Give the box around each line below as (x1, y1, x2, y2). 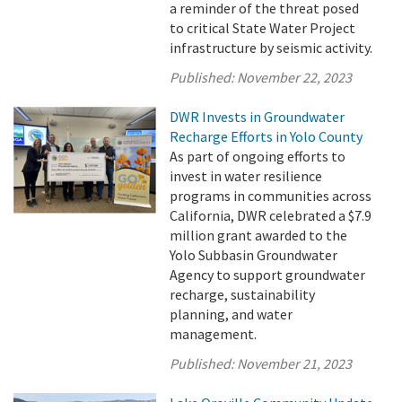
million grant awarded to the (170, 226, 348, 244)
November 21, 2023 (237, 354, 353, 372)
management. (170, 325, 258, 343)
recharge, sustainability (170, 285, 316, 303)
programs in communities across (170, 187, 372, 205)
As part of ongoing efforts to (170, 147, 346, 165)
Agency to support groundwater (170, 266, 366, 284)
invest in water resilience (170, 167, 323, 185)
